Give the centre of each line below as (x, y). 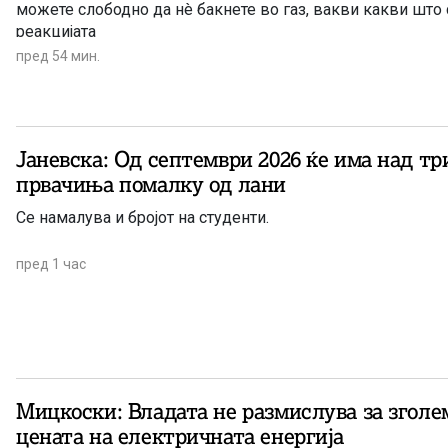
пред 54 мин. (58, 56)
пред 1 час (51, 264)
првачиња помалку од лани (151, 185)
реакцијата (56, 32)
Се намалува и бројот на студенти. (142, 218)
